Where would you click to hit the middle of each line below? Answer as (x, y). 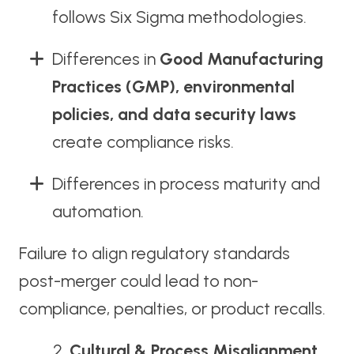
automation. (98, 211)
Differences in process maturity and (186, 183)
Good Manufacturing (241, 58)
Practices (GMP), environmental (173, 86)
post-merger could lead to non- (138, 281)
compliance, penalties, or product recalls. (172, 308)
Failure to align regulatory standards (154, 253)
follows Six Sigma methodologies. (179, 17)
